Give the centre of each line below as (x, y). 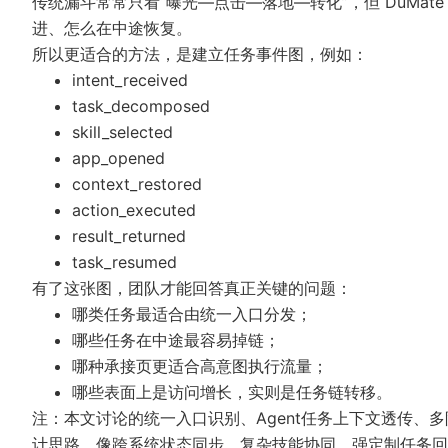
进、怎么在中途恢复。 (112, 28)
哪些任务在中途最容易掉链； (176, 340)
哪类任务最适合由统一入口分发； (192, 314)
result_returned (129, 236)
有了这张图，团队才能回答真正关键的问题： (192, 288)
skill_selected (122, 132)
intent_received (130, 80)
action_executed (134, 210)
